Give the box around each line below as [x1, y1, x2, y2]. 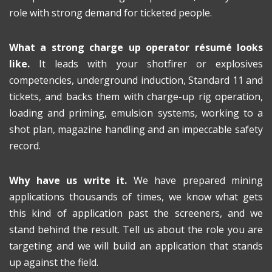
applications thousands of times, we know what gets [9, 190, 263, 203]
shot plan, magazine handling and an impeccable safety [9, 123, 263, 136]
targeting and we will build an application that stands [9, 239, 263, 253]
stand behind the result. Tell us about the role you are [9, 223, 263, 236]
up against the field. [9, 256, 98, 269]
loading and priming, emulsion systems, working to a [9, 106, 263, 120]
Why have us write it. [9, 174, 127, 187]
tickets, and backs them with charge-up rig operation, [9, 90, 263, 103]
